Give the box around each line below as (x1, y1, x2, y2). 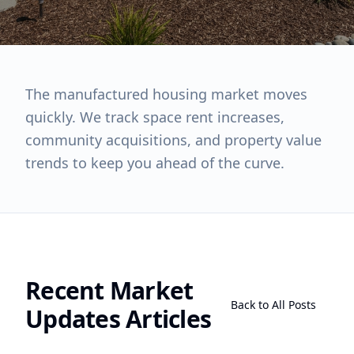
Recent (25, 274, 110, 307)
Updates (25, 303, 120, 335)
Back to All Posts (231, 297, 316, 312)
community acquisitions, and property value (25, 130, 322, 149)
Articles (119, 303, 211, 335)
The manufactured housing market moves (25, 85, 307, 104)
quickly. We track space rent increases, (25, 107, 284, 126)
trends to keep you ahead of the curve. (25, 153, 284, 172)
